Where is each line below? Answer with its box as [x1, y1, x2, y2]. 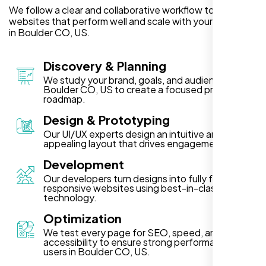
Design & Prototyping [43, 112, 170, 127]
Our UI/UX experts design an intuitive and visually [43, 127, 255, 140]
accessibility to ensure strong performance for [43, 235, 246, 248]
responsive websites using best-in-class [43, 181, 220, 194]
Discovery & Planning [43, 58, 166, 73]
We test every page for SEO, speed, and [43, 226, 221, 239]
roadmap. [43, 92, 85, 105]
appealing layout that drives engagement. [43, 137, 227, 150]
